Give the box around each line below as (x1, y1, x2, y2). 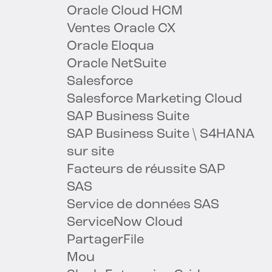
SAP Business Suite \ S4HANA (67, 127, 255, 142)
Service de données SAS (67, 198, 219, 212)
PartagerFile (67, 233, 144, 248)
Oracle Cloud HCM (67, 4, 183, 19)
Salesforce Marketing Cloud (67, 92, 242, 107)
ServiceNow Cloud (67, 216, 183, 230)
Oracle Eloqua (67, 39, 154, 54)
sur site (67, 145, 114, 160)
